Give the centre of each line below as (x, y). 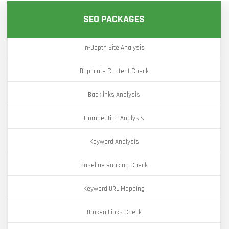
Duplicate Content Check (114, 71)
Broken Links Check (114, 212)
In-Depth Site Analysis (114, 48)
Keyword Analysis (114, 142)
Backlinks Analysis (114, 95)
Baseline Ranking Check (114, 165)
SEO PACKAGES (114, 19)
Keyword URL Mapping (114, 189)
